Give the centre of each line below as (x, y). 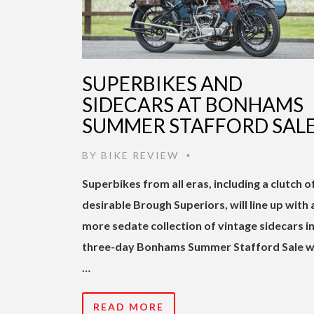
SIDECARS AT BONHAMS (193, 104)
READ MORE (129, 306)
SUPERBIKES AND (162, 83)
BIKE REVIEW (140, 155)
